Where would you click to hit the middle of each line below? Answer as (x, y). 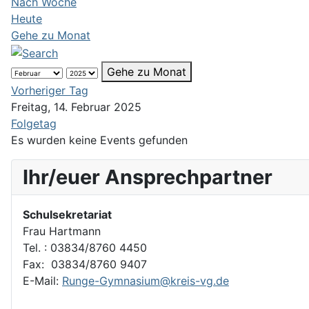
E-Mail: (42, 280)
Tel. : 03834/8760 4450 (85, 247)
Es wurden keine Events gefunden (99, 140)
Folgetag (34, 123)
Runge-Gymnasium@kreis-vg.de (146, 280)
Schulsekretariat (69, 214)
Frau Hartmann (62, 231)
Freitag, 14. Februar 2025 (76, 107)
